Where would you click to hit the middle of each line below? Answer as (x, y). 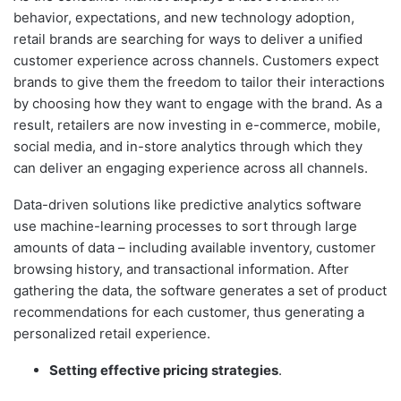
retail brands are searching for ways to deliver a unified (188, 39)
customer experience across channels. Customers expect (196, 61)
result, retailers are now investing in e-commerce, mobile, (197, 125)
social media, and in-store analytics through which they (188, 147)
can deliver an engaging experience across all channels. (191, 168)
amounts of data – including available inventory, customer (195, 248)
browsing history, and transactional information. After (181, 269)
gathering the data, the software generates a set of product (200, 291)
